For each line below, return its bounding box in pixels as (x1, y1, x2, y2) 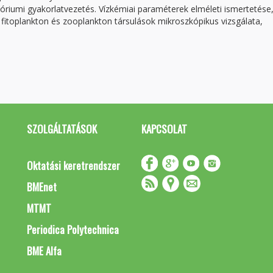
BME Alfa (27, 243, 62, 258)
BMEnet (27, 179, 57, 194)
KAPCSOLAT (141, 121, 187, 136)
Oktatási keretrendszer (27, 158, 120, 173)
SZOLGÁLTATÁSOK (27, 121, 97, 136)
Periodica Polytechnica (27, 222, 119, 237)
